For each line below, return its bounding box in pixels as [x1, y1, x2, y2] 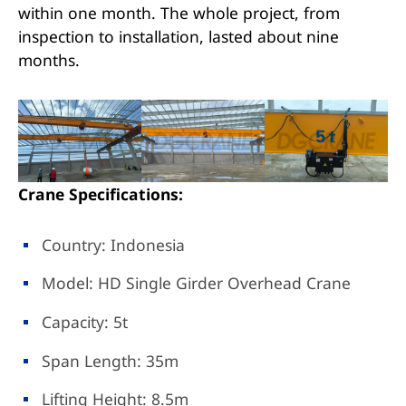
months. [17, 48, 80, 71]
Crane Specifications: [17, 182, 183, 205]
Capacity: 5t [42, 311, 129, 333]
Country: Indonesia [42, 233, 186, 256]
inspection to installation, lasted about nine [17, 24, 339, 47]
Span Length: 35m [42, 349, 179, 372]
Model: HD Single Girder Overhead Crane [42, 272, 352, 295]
